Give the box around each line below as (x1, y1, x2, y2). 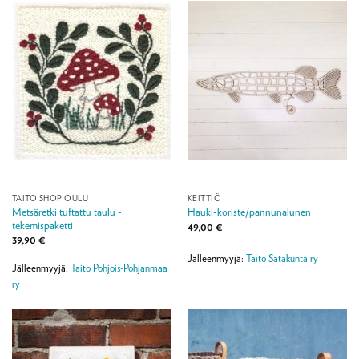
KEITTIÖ (187, 193, 222, 204)
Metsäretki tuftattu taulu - (11, 204, 122, 218)
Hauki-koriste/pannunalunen (187, 205, 311, 219)
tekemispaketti (11, 218, 73, 232)
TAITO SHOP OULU (11, 193, 89, 204)
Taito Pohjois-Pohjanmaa (70, 262, 167, 275)
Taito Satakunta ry (245, 252, 318, 264)
